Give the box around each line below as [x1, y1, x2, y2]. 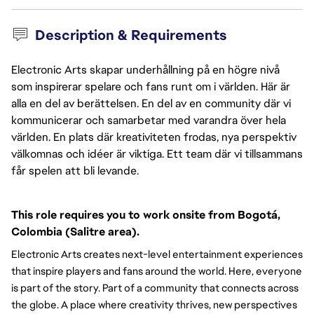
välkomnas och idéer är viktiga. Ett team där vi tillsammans [11, 146, 303, 161]
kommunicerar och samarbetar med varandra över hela [11, 113, 286, 128]
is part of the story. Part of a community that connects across [11, 281, 299, 296]
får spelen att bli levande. [11, 163, 139, 178]
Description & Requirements [34, 26, 227, 44]
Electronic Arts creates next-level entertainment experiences [11, 247, 303, 262]
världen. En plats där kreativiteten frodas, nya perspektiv [11, 130, 296, 144]
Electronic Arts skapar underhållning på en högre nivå [11, 62, 280, 77]
